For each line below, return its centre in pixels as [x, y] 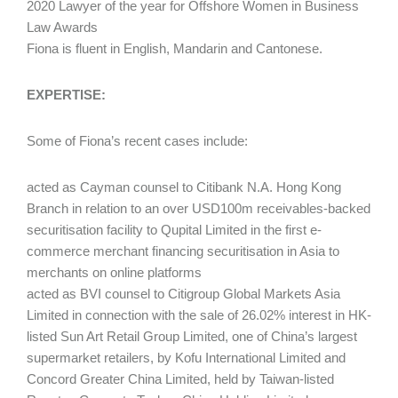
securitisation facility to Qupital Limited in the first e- [174, 229]
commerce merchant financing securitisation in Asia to [183, 251]
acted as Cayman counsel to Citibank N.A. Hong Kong [184, 187]
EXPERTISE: [66, 94]
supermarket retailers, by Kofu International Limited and [186, 357]
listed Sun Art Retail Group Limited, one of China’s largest [192, 336]
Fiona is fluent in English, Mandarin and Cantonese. [175, 48]
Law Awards [62, 27]
